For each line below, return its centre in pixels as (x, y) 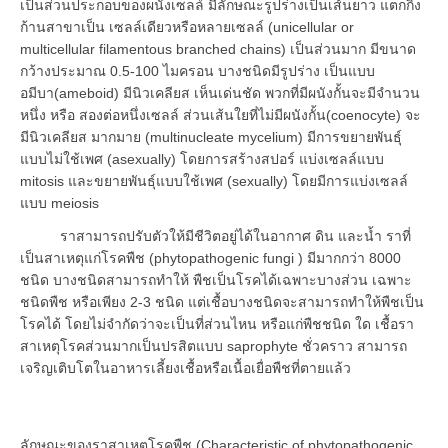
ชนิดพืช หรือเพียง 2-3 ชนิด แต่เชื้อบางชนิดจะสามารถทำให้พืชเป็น (222, 301)
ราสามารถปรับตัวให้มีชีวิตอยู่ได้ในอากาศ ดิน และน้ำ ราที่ (215, 235)
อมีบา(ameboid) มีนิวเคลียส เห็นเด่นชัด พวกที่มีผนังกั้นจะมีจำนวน (220, 92)
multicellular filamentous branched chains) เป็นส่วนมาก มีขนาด (218, 48)
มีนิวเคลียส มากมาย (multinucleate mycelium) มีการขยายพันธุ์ (211, 136)
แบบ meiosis (59, 202)
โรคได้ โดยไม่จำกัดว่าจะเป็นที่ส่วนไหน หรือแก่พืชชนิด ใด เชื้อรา (217, 323)
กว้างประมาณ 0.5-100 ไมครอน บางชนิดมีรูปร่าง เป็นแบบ (197, 70)
